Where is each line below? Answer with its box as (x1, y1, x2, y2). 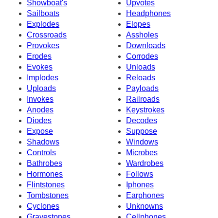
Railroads (126, 94, 160, 103)
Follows (126, 169, 153, 178)
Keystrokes (126, 105, 164, 114)
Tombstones (27, 191, 69, 200)
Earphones (126, 191, 164, 200)
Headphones (126, 9, 171, 18)
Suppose (126, 127, 157, 135)
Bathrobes (27, 159, 62, 167)
